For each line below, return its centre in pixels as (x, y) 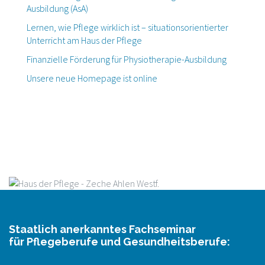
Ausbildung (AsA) (57, 8)
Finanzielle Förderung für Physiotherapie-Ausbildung (127, 59)
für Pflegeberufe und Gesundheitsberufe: (119, 242)
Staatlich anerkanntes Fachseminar (102, 229)
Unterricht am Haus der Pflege (84, 40)
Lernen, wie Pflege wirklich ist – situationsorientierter (127, 27)
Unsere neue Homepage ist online (92, 78)
